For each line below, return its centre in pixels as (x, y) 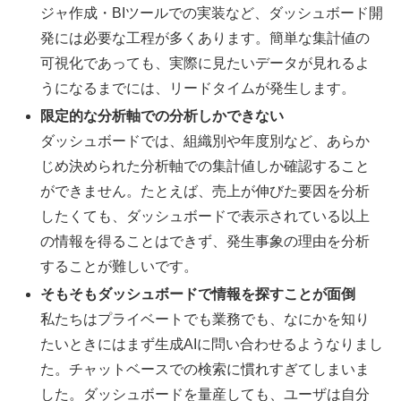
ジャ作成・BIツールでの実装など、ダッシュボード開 (212, 13)
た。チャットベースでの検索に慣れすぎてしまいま (205, 369)
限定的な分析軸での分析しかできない (162, 115)
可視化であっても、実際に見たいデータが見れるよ (205, 63)
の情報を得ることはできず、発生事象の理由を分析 (205, 241)
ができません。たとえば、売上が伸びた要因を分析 (205, 191)
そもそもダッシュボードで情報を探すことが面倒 (198, 294)
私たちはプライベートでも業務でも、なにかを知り (205, 319)
